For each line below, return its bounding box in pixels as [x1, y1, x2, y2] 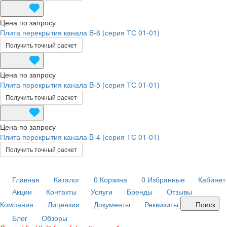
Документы [94, 199, 130, 209]
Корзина [100, 174, 127, 184]
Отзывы [167, 186, 192, 197]
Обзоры [42, 213, 67, 223]
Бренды [127, 186, 153, 197]
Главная [12, 174, 40, 184]
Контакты [46, 186, 77, 197]
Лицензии [48, 199, 80, 209]
